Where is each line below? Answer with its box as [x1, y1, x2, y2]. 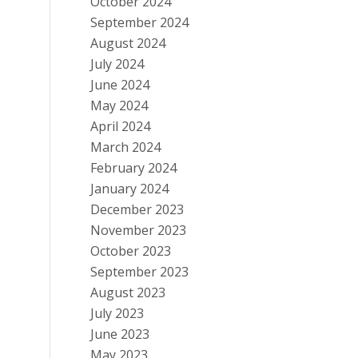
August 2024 [90, 34, 166, 52]
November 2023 [90, 221, 187, 239]
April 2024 [90, 117, 151, 135]
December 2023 [90, 201, 185, 218]
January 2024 [90, 180, 169, 197]
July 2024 [90, 55, 145, 73]
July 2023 [90, 304, 145, 322]
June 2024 [90, 76, 150, 93]
